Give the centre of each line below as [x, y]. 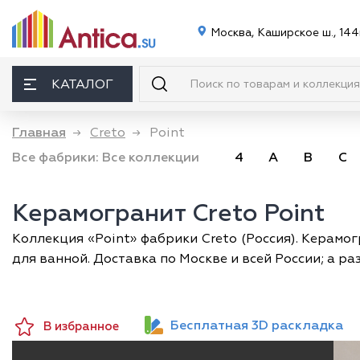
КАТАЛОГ [82, 84]
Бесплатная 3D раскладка [257, 325]
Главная [39, 133]
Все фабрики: [55, 157]
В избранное [81, 326]
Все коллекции [151, 157]
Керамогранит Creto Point [168, 213]
